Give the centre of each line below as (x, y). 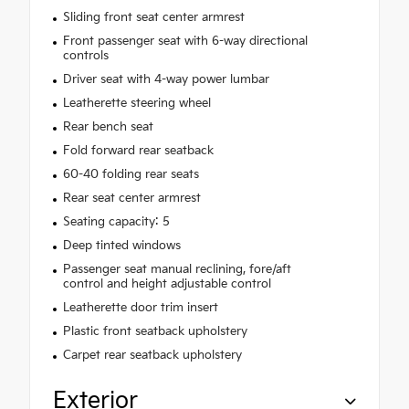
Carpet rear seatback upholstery (152, 355)
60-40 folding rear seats (131, 174)
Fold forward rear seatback (138, 150)
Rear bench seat (108, 126)
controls (85, 55)
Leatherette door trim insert (140, 307)
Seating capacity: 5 (116, 221)
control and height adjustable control (167, 283)
